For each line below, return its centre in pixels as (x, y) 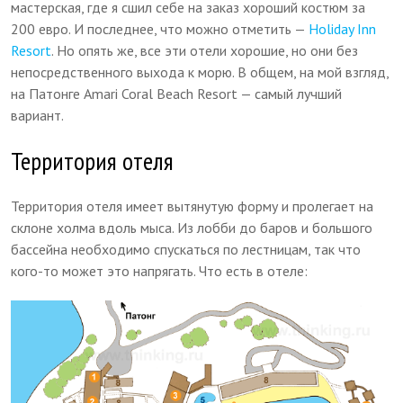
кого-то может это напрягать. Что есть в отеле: (160, 271)
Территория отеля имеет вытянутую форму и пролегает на (193, 206)
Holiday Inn (343, 29)
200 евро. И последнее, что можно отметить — (160, 29)
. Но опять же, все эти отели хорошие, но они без (205, 50)
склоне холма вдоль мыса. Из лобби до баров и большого (192, 228)
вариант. (38, 115)
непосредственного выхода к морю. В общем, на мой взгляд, (200, 72)
